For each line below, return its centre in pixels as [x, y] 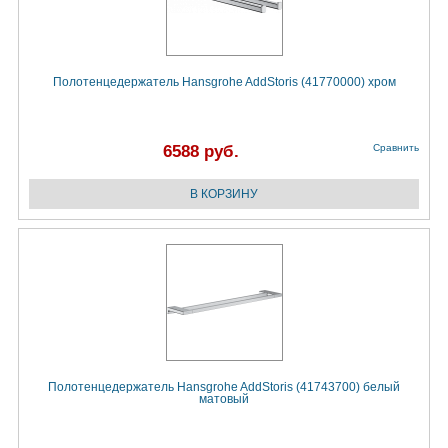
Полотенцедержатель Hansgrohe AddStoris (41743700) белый [224, 387]
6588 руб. [201, 152]
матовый [224, 399]
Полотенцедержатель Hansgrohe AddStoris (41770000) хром [224, 82]
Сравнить [396, 148]
